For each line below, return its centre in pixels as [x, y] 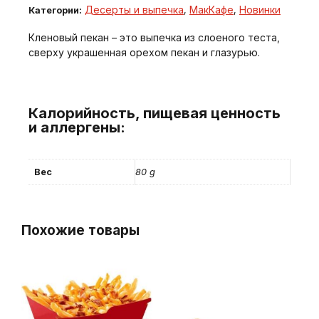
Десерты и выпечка [134, 10]
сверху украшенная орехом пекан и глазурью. [144, 53]
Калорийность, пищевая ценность [155, 113]
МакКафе [211, 10]
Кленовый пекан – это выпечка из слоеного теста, [154, 38]
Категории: [55, 11]
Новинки [260, 10]
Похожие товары [80, 230]
